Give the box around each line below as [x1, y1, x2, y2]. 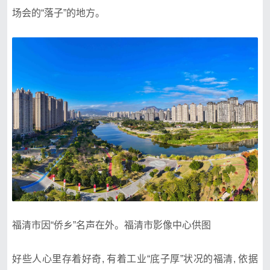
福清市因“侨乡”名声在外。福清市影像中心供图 [12, 219, 211, 230]
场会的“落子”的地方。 [12, 8, 105, 18]
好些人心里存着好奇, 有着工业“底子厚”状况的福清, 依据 [12, 253, 258, 264]
